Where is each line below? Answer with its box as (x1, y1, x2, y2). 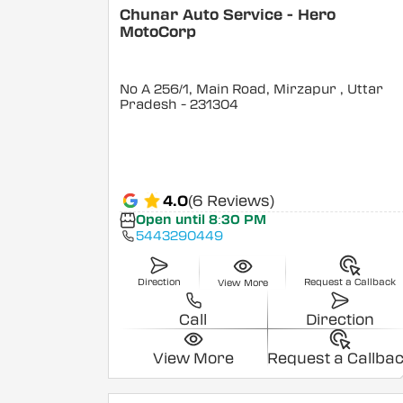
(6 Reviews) (188, 192, 275, 210)
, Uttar (340, 82, 384, 98)
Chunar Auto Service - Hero (120, 6, 336, 24)
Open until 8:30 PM (135, 212, 266, 228)
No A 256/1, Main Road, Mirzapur (120, 82, 341, 98)
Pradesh (120, 97, 178, 113)
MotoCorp (120, 23, 197, 41)
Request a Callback (304, 276, 397, 289)
